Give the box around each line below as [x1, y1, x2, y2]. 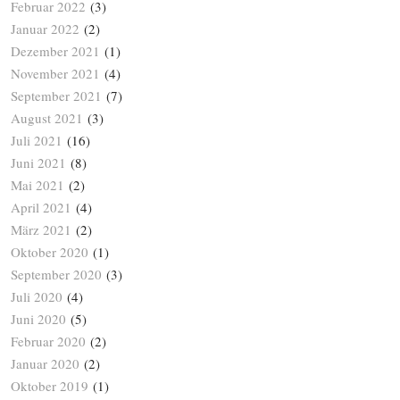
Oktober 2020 [11, 243, 88, 262]
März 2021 [11, 221, 71, 239]
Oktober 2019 [11, 377, 88, 396]
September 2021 [11, 87, 102, 105]
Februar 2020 [11, 332, 86, 351]
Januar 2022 [11, 20, 79, 38]
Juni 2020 [11, 310, 66, 329]
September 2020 [11, 265, 102, 284]
